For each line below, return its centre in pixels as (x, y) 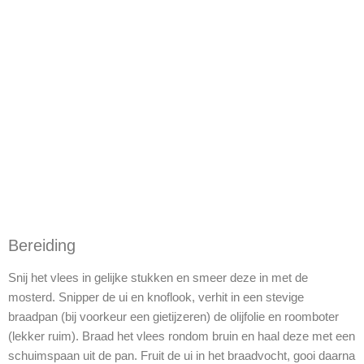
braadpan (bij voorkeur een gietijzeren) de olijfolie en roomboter (173, 316)
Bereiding (42, 245)
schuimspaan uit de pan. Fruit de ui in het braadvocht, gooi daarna (182, 355)
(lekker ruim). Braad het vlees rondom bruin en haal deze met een (182, 336)
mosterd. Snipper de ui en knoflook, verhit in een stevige (156, 297)
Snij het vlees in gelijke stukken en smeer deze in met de (158, 277)
